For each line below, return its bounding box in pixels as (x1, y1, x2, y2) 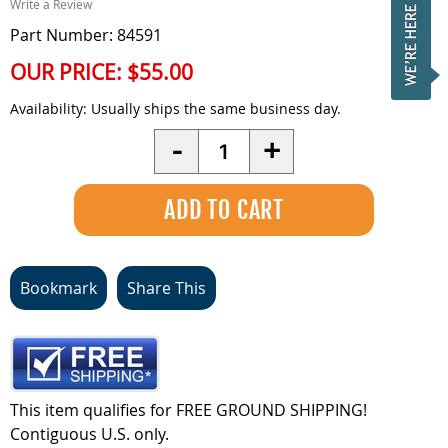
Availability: (10, 99, 87, 118)
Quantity (198, 129, 263, 151)
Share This (127, 277, 206, 299)
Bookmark (20, 277, 97, 299)
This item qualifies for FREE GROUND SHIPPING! (10, 399, 367, 421)
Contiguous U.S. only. (10, 423, 169, 445)
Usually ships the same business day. (87, 99, 341, 118)
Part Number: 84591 (10, 24, 162, 46)
